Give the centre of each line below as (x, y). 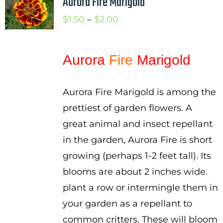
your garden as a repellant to (127, 204)
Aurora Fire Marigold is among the (139, 92)
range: (132, 35)
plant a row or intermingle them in (140, 188)
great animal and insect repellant (137, 124)
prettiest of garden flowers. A (127, 108)
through (136, 67)
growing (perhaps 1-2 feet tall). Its (137, 156)
